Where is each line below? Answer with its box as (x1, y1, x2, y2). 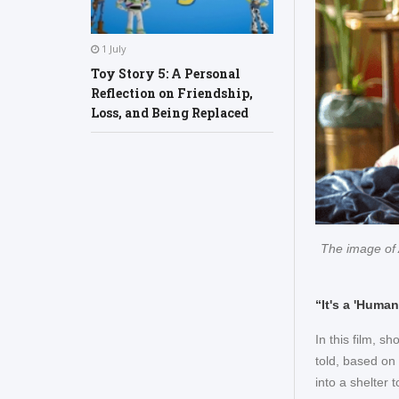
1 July (99, 41, 126, 55)
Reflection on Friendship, (91, 84, 253, 102)
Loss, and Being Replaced (91, 103, 248, 121)
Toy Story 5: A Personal (91, 64, 240, 82)
